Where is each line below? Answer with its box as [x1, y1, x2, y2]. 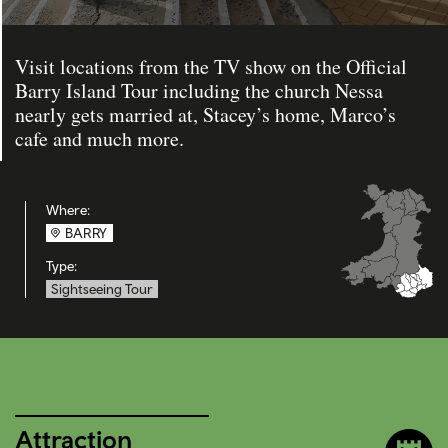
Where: [46, 202, 90, 218]
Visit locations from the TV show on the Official [15, 53, 407, 80]
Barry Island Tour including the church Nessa [15, 77, 383, 104]
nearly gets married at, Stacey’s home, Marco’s [15, 101, 396, 128]
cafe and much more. [15, 125, 184, 152]
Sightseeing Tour [51, 281, 153, 297]
